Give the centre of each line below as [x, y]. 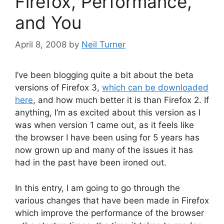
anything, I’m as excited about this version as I [108, 113]
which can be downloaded [155, 88]
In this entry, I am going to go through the [97, 188]
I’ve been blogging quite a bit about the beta [104, 75]
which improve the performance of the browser [109, 213]
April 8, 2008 [41, 45]
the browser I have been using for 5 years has [107, 138]
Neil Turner [103, 45]
